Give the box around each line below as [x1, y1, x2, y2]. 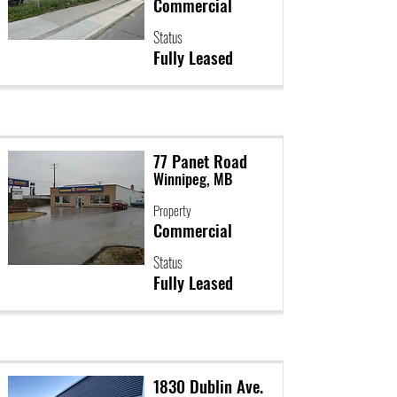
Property [153, 200, 191, 220]
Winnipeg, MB [153, 167, 232, 190]
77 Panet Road [153, 148, 247, 173]
